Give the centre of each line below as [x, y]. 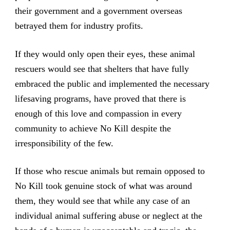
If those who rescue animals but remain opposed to [110, 171]
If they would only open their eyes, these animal [105, 54]
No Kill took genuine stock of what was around [103, 186]
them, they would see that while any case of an [102, 200]
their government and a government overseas [98, 11]
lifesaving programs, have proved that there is [100, 98]
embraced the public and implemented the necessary [112, 83]
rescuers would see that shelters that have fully [102, 69]
